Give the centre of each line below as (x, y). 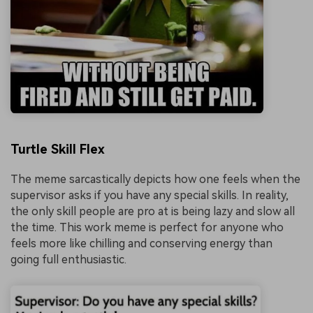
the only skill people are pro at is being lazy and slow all (153, 211)
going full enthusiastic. (68, 259)
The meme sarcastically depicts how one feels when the (155, 179)
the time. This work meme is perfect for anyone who (147, 227)
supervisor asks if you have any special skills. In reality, (150, 195)
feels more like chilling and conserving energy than (141, 243)
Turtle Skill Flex (58, 149)
